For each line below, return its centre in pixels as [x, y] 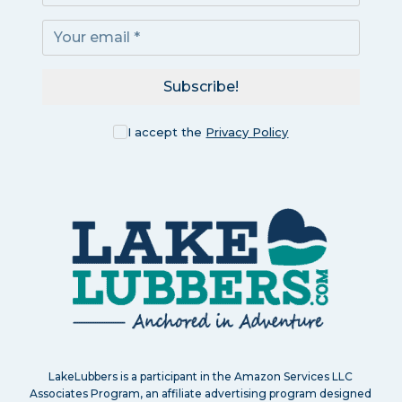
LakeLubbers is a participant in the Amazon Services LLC [201, 376]
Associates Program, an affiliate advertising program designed [201, 393]
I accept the [167, 131]
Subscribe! [201, 86]
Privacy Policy [247, 131]
